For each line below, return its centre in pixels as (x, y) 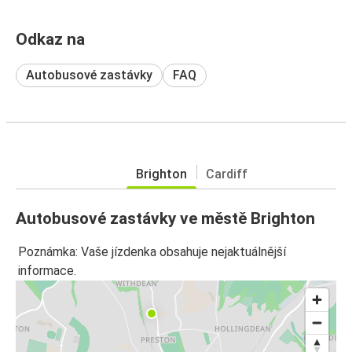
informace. (47, 271)
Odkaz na (50, 39)
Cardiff (227, 174)
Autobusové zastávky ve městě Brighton (165, 218)
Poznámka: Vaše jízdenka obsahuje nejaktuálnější (152, 252)
